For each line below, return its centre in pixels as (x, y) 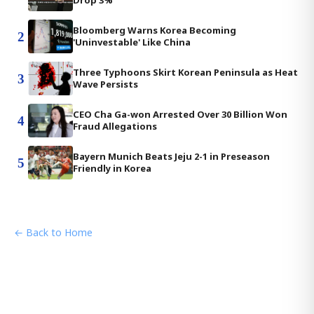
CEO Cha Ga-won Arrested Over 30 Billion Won (180, 114)
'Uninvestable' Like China (132, 42)
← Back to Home (53, 232)
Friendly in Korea (112, 168)
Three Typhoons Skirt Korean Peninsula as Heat (185, 72)
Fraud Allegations (115, 126)
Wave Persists (105, 84)
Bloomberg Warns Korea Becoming (155, 30)
